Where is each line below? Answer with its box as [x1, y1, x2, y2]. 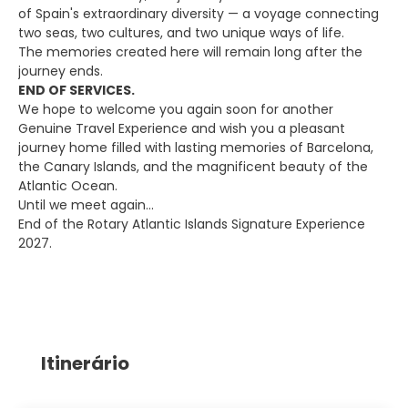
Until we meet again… [18, 196, 154, 214]
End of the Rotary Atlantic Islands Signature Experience [18, 215, 365, 233]
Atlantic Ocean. [18, 177, 117, 195]
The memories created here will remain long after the [18, 43, 362, 61]
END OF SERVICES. [18, 81, 135, 99]
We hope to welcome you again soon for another [18, 100, 333, 118]
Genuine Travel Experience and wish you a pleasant [18, 119, 345, 138]
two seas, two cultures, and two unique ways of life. [18, 24, 344, 42]
